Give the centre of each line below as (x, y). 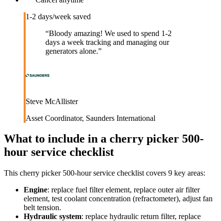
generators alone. (72, 51)
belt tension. (42, 208)
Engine (36, 190)
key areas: (189, 173)
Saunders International (121, 118)
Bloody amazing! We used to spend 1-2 (110, 33)
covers (155, 173)
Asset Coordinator (54, 118)
